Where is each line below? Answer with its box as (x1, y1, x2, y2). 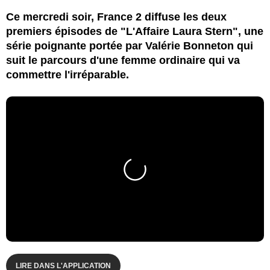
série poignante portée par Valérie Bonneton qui (6, 39, 253, 52)
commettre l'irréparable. (6, 68, 129, 81)
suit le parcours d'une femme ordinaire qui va (6, 54, 240, 66)
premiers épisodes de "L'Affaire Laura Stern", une (6, 25, 263, 37)
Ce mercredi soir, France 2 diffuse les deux (6, 10, 227, 23)
